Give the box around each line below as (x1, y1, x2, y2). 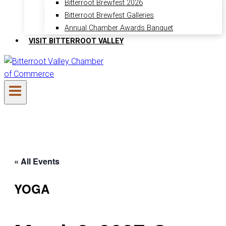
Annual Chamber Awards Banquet (65, 24, 173, 33)
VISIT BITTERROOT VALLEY (28, 36, 124, 45)
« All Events (14, 155, 60, 167)
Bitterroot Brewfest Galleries (65, 11, 154, 20)
